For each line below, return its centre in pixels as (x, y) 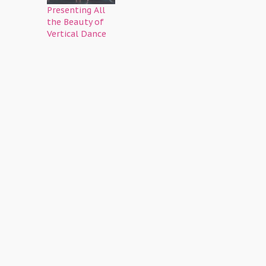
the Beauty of (75, 22)
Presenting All (76, 10)
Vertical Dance (77, 34)
